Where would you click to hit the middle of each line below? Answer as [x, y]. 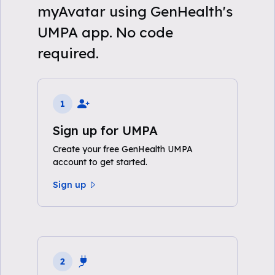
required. [68, 53]
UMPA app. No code [105, 32]
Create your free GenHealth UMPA [123, 149]
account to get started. [100, 162]
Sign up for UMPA [105, 130]
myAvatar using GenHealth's [135, 11]
